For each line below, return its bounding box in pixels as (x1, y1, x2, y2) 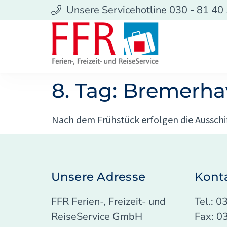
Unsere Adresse (51, 170, 146, 184)
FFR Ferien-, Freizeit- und (51, 195, 166, 209)
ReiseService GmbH (51, 210, 142, 224)
